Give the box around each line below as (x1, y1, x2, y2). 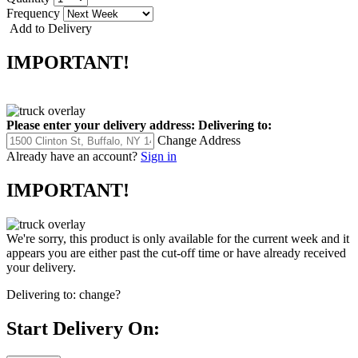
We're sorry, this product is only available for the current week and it (6, 231, 349, 245)
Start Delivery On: (6, 317, 160, 339)
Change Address (157, 133, 241, 147)
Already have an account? (6, 149, 137, 163)
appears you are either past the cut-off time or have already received (6, 245, 346, 260)
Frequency (6, 6, 63, 21)
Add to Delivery (6, 22, 92, 36)
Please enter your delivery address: (6, 117, 195, 132)
